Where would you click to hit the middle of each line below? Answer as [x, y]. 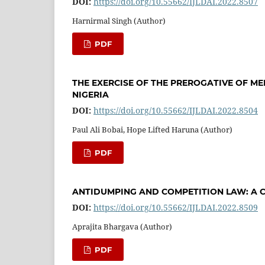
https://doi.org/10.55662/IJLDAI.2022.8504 [176, 110]
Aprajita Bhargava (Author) [122, 226]
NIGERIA [91, 94]
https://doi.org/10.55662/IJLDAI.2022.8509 [176, 207]
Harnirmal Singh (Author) [119, 20]
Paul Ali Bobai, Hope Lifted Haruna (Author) [152, 129]
